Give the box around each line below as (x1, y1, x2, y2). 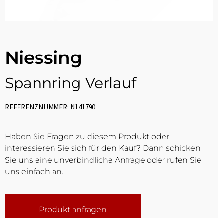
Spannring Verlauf (5, 74, 136, 92)
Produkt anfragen (39, 205, 107, 215)
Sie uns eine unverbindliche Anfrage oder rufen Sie (5, 155, 201, 164)
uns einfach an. (5, 167, 63, 176)
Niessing (5, 47, 82, 68)
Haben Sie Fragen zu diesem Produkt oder (5, 132, 169, 141)
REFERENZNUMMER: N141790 (5, 102, 95, 111)
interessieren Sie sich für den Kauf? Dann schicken (5, 144, 200, 153)
